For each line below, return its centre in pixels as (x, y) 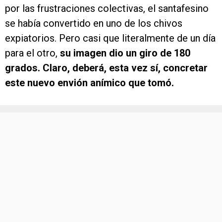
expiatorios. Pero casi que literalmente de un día (110, 38)
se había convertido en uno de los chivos (94, 24)
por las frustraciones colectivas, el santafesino (107, 9)
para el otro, (32, 53)
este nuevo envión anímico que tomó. (89, 83)
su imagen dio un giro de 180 (125, 53)
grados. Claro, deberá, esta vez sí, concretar (106, 68)
